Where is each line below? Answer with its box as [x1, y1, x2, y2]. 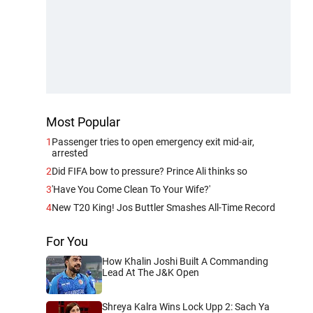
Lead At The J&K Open [102, 266, 199, 278]
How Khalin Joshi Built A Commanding [102, 255, 268, 267]
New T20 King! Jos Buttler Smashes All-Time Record [52, 201, 275, 213]
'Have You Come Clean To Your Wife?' [52, 183, 210, 195]
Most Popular [46, 114, 120, 129]
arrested [52, 147, 88, 159]
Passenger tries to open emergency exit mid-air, [52, 136, 254, 147]
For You [46, 233, 88, 249]
